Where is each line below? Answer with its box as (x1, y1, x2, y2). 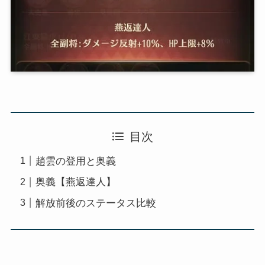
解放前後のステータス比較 (35, 197, 157, 209)
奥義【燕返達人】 (35, 176, 117, 188)
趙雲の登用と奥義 (35, 155, 117, 167)
